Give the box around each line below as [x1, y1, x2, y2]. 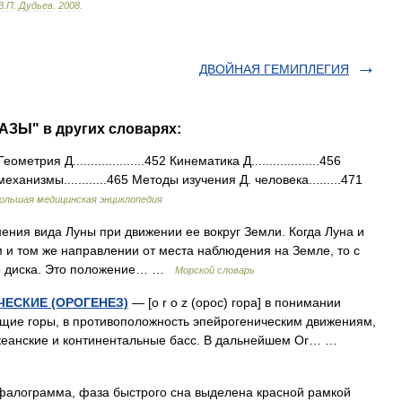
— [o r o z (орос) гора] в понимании [128, 295, 341, 310]
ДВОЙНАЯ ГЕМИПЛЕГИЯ [199, 62, 349, 76]
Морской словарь [175, 265, 255, 275]
